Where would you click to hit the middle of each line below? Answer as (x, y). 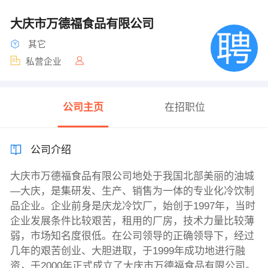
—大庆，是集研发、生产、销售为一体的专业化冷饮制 (132, 191)
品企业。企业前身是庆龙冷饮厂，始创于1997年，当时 (133, 206)
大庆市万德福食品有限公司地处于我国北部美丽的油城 (132, 176)
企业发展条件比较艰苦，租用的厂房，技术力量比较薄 (132, 221)
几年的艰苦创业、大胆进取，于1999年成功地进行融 (127, 251)
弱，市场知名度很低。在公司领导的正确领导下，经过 (132, 236)
